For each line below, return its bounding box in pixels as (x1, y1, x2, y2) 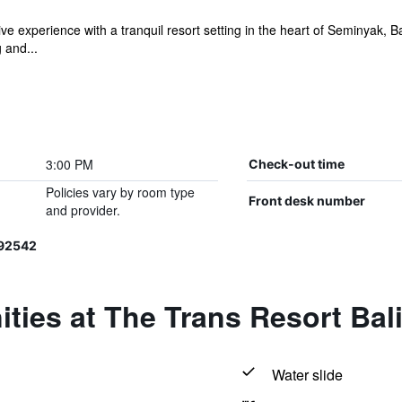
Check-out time (248, 156, 345, 171)
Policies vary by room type (45, 183, 195, 201)
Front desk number (248, 193, 365, 208)
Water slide (271, 364, 343, 385)
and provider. (45, 201, 120, 219)
